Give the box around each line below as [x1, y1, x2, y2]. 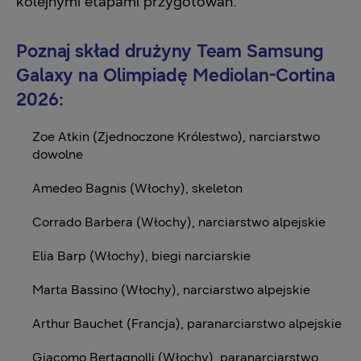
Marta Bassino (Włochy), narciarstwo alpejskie [32, 281, 310, 297]
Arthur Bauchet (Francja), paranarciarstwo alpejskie [32, 315, 342, 331]
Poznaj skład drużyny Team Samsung [16, 39, 325, 62]
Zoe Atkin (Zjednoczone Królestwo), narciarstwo [32, 128, 320, 144]
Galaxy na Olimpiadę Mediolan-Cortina [16, 64, 336, 86]
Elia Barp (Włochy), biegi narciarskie [32, 247, 251, 263]
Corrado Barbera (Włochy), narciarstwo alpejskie [32, 214, 326, 230]
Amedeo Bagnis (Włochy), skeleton [32, 180, 243, 196]
